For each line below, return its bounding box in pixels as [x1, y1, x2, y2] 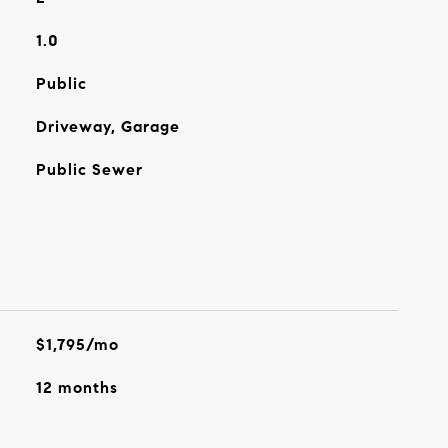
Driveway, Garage [35, 117, 180, 136]
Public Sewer [35, 160, 143, 179]
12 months [35, 378, 118, 397]
